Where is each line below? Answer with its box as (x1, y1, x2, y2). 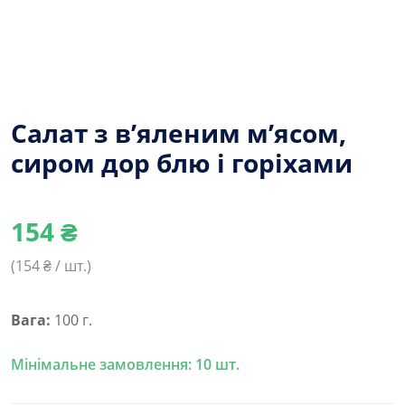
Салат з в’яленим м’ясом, (11, 115, 346, 150)
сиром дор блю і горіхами (11, 145, 353, 180)
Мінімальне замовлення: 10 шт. (11, 353, 240, 374)
